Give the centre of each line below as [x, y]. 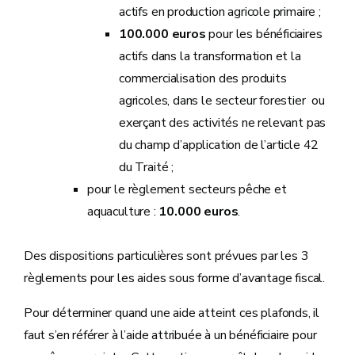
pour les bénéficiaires [264, 34]
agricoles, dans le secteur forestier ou [222, 101]
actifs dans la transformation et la [210, 56]
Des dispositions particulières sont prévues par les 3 [166, 256]
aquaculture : [123, 212]
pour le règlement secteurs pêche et [187, 189]
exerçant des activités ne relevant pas [223, 123]
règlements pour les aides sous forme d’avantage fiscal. [175, 278]
